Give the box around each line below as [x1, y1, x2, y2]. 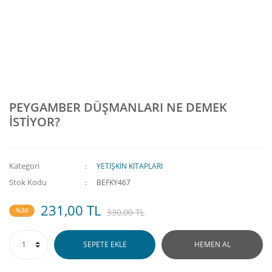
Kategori [9, 160, 39, 171]
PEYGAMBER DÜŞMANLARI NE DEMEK [9, 99, 227, 115]
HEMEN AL [194, 239, 231, 250]
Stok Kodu [9, 177, 47, 188]
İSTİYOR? [9, 114, 60, 130]
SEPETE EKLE [83, 239, 127, 250]
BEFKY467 [97, 177, 131, 188]
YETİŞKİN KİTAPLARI [97, 161, 163, 171]
